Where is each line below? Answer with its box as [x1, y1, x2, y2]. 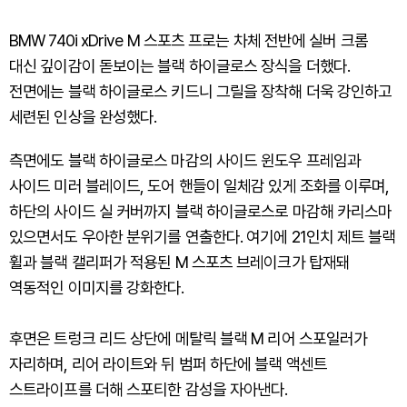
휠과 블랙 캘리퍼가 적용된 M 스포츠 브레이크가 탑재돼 [9, 252, 351, 272]
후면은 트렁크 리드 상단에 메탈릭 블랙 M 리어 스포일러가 [9, 328, 368, 348]
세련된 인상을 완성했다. [9, 106, 157, 126]
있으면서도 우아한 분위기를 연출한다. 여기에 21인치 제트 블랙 [9, 226, 396, 246]
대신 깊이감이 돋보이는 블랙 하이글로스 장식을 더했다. [9, 55, 351, 75]
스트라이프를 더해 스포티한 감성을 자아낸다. [9, 379, 288, 399]
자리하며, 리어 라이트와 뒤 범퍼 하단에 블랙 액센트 [9, 353, 327, 373]
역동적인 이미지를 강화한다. [9, 277, 184, 297]
